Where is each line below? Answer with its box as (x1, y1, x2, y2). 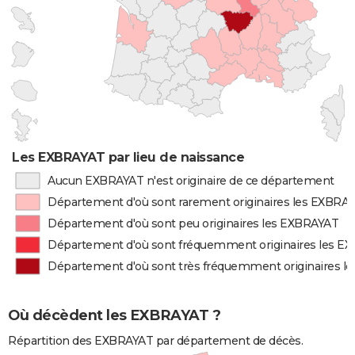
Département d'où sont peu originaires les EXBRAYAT (48, 216, 339, 231)
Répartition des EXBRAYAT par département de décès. (8, 334, 303, 349)
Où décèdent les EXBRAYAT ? (8, 307, 220, 325)
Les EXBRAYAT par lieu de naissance (12, 150, 245, 165)
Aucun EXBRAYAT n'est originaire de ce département (47, 174, 334, 188)
